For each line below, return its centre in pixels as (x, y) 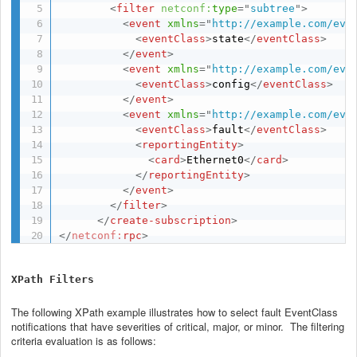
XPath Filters (53, 279)
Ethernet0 (216, 159)
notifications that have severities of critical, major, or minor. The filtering (178, 326)
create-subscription (171, 220)
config (231, 84)
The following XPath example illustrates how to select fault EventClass (175, 312)
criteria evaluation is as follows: (84, 340)
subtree (273, 8)
